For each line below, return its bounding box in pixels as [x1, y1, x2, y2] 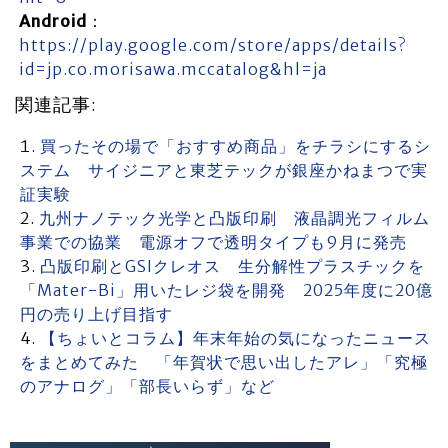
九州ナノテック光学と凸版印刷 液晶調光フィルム [39, 207, 430, 228]
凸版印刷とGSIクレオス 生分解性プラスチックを [40, 255, 425, 276]
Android [18, 10, 87, 31]
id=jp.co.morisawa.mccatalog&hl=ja [18, 58, 327, 79]
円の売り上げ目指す [20, 303, 173, 324]
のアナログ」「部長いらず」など [20, 375, 275, 396]
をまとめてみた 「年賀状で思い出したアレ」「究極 [20, 351, 428, 372]
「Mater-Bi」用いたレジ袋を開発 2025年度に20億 [20, 279, 433, 300]
